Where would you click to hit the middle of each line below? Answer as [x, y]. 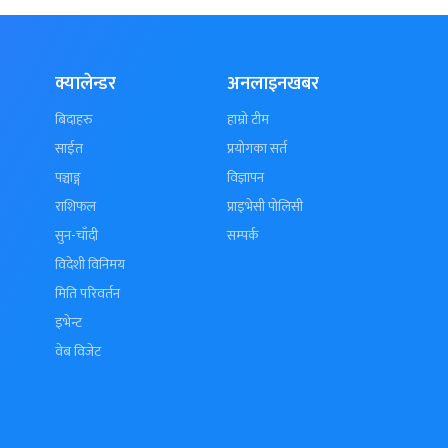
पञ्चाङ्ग [67, 177]
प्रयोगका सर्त [257, 148]
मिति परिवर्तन [87, 293]
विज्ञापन [246, 177]
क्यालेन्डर [85, 84]
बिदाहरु [73, 119]
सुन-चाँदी [76, 235]
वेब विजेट [77, 351]
